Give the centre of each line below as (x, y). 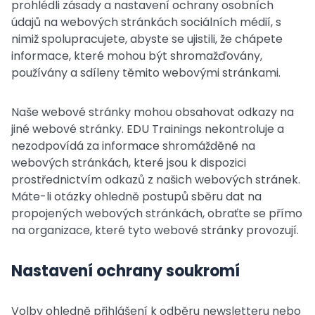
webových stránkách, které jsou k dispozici (129, 163)
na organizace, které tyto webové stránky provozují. (155, 230)
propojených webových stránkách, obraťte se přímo (157, 213)
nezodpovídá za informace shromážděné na (133, 146)
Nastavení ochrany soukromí (126, 271)
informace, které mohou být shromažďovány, (137, 56)
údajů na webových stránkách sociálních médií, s (146, 22)
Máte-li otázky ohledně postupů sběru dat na (136, 197)
